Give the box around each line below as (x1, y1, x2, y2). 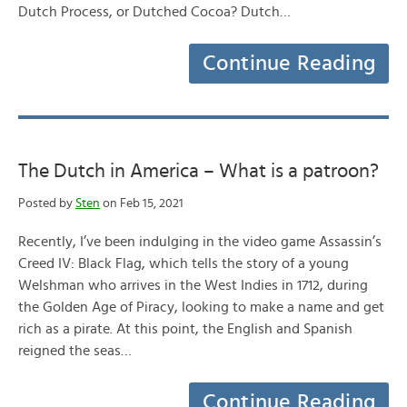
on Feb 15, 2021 (100, 197, 184, 210)
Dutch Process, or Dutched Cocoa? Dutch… (18, 5, 291, 19)
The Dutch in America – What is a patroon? (18, 161, 379, 181)
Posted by (18, 197, 75, 210)
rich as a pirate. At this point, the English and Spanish (18, 322, 352, 336)
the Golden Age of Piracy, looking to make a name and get (18, 300, 384, 314)
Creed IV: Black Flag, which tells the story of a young (18, 256, 349, 271)
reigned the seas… (18, 343, 132, 358)
